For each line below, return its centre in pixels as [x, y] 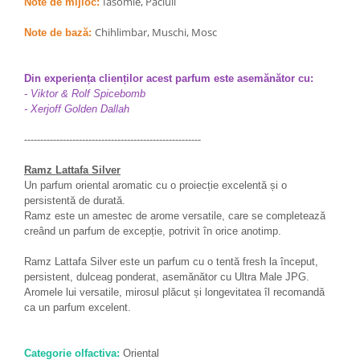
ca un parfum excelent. [78, 307]
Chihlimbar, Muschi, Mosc [156, 32]
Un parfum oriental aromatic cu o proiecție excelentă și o [155, 185]
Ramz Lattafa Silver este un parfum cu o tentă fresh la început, [171, 262]
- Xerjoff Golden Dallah [77, 109]
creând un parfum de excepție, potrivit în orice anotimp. [153, 231]
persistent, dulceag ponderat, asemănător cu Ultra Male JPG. [167, 277]
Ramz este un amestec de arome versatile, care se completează [175, 216]
